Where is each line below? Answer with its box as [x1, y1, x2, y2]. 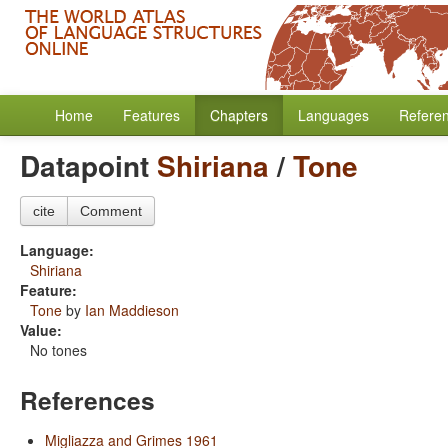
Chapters [210, 105, 268, 125]
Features [123, 105, 180, 125]
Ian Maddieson [85, 300, 179, 320]
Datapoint [20, 145, 157, 186]
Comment [80, 203, 142, 219]
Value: [20, 320, 62, 340]
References [20, 382, 155, 418]
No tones [30, 340, 87, 360]
